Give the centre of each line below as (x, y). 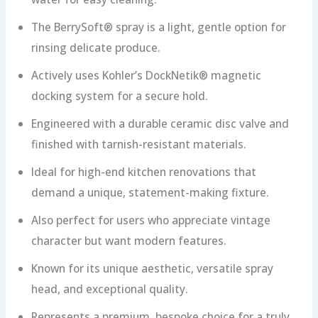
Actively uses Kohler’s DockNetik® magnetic (146, 75)
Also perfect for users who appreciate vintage (150, 220)
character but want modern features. (128, 240)
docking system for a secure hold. (119, 95)
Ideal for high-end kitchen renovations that (143, 171)
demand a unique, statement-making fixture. (150, 192)
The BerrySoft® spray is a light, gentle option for (158, 27)
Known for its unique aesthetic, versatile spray (152, 268)
